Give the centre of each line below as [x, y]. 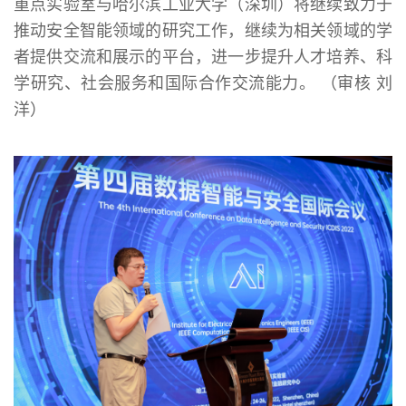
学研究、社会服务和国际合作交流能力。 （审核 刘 [203, 83]
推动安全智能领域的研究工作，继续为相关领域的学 [203, 30]
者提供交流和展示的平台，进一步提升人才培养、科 [203, 57]
